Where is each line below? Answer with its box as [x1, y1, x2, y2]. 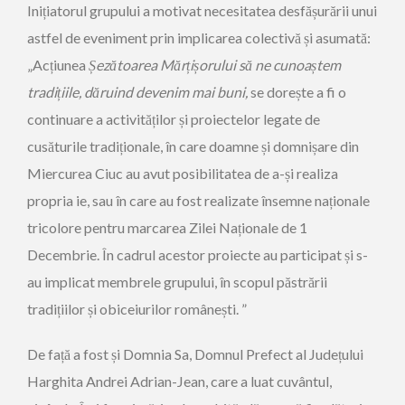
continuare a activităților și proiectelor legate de [27, 110, 320, 127]
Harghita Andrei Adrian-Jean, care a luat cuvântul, [27, 372, 332, 390]
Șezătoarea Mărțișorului [89, 56, 236, 73]
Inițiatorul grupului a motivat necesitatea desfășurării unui [27, 2, 377, 19]
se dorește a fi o [250, 83, 346, 100]
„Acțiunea [27, 56, 89, 73]
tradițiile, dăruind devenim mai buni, [27, 83, 250, 100]
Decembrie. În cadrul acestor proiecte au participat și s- [27, 246, 368, 263]
